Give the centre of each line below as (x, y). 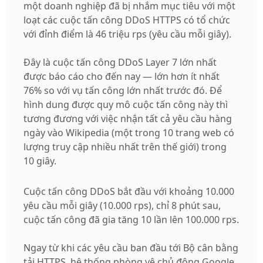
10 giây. (40, 161)
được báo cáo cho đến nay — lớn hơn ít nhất (122, 76)
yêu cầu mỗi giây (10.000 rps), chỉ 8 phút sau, (122, 205)
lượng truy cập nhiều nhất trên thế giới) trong (125, 146)
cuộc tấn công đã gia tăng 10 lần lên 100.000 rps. (131, 219)
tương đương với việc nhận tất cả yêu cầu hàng (128, 118)
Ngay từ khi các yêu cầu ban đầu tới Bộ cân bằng (131, 247)
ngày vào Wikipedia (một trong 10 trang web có (129, 132)
